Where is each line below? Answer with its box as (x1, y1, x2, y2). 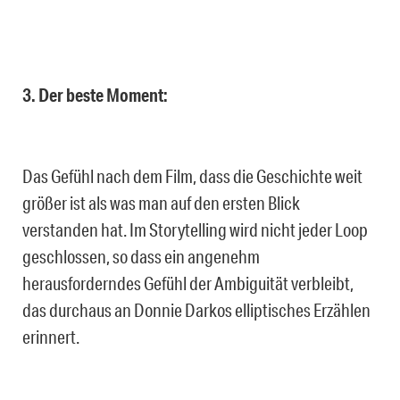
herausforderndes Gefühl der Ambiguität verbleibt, (22, 271, 354, 294)
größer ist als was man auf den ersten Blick (22, 191, 300, 213)
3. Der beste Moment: (22, 83, 168, 106)
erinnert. (22, 325, 79, 347)
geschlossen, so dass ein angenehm (22, 245, 260, 267)
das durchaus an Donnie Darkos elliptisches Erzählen (22, 298, 371, 321)
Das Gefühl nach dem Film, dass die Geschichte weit (22, 164, 362, 187)
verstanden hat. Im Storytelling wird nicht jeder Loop (22, 218, 368, 240)
